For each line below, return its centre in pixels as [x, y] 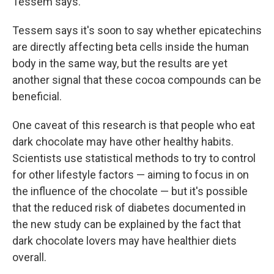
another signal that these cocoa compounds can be [137, 80]
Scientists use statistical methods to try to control [134, 158]
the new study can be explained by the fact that [127, 224]
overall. [29, 257]
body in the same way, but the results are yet [120, 63]
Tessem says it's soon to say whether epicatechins [137, 30]
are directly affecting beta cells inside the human [131, 47]
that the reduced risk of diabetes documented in [129, 208]
